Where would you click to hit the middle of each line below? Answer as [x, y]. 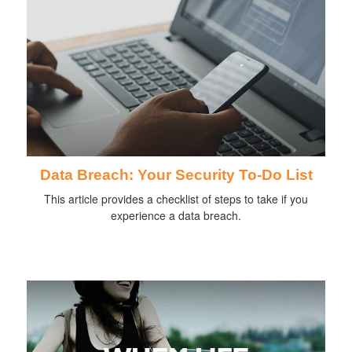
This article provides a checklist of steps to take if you [176, 198]
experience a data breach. [176, 215]
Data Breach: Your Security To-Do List [176, 174]
